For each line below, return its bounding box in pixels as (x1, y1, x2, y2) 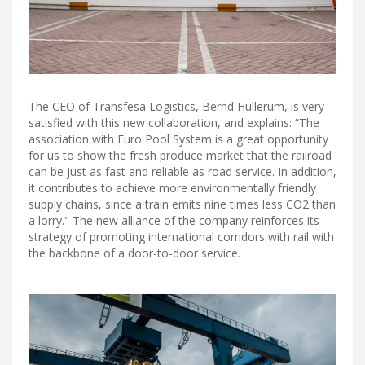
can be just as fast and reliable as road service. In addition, (29, 163, 336, 179)
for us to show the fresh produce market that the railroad (29, 147, 332, 163)
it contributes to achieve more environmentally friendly (29, 179, 316, 196)
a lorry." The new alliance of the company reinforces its (29, 212, 319, 228)
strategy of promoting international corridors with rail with (29, 228, 334, 244)
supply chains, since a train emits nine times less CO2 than (29, 196, 336, 212)
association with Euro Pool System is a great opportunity (29, 130, 328, 147)
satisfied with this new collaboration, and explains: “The (29, 114, 319, 130)
